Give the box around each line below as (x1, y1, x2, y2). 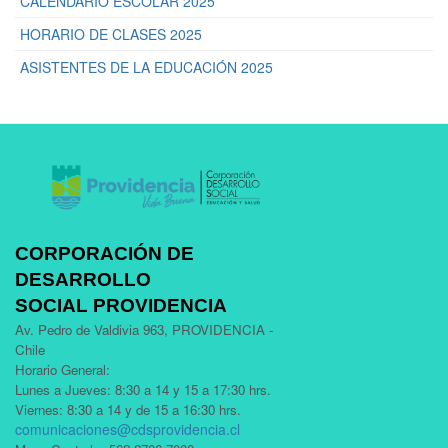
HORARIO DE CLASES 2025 (20, 23, 202, 44)
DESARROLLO (15, 268, 151, 290)
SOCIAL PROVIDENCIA (15, 294, 227, 316)
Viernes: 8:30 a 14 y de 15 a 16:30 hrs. (15, 399, 241, 419)
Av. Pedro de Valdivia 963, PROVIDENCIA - (15, 319, 273, 339)
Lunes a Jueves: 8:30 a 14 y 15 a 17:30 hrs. (15, 379, 271, 399)
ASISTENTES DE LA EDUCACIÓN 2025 (20, 56, 273, 77)
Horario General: (15, 359, 110, 379)
